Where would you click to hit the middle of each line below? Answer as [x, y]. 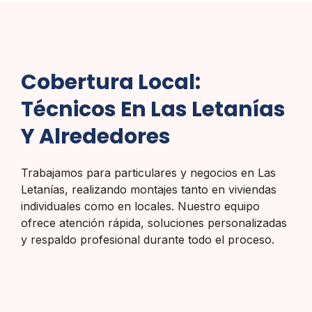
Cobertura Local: [111, 83]
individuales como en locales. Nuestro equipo [140, 206]
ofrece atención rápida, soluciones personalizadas [154, 223]
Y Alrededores [96, 137]
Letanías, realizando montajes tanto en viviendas [149, 190]
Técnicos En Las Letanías [153, 110]
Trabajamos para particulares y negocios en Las [148, 173]
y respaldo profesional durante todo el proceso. [148, 240]
